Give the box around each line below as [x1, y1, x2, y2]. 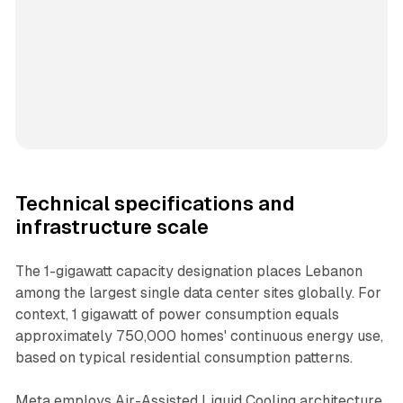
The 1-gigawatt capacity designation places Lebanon [14, 262, 363, 280]
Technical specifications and [14, 192, 295, 215]
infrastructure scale [14, 215, 209, 238]
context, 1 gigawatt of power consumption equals [14, 305, 339, 323]
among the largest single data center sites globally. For [14, 283, 381, 301]
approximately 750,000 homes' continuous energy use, [14, 327, 383, 345]
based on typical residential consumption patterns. [14, 348, 353, 366]
